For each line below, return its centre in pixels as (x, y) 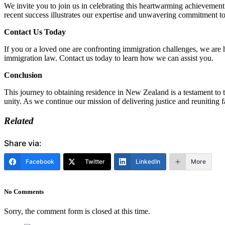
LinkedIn (148, 161)
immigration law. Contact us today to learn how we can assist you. (109, 58)
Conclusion (23, 75)
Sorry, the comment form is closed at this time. (77, 211)
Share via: (23, 143)
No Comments (24, 191)
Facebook (40, 161)
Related (19, 121)
